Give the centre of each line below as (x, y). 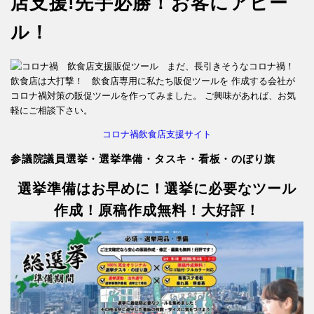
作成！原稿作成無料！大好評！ (157, 211)
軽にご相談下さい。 (52, 111)
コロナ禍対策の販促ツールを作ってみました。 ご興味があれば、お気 (153, 96)
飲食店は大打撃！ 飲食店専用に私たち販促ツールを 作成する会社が (153, 81)
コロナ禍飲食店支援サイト (157, 135)
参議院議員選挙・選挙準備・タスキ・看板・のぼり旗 (143, 159)
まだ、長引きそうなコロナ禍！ (226, 67)
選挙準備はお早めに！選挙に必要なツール (157, 189)
